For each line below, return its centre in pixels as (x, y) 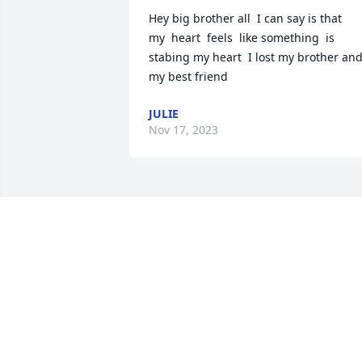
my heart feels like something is (242, 38)
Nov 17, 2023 (183, 130)
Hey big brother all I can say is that (248, 19)
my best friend (188, 77)
